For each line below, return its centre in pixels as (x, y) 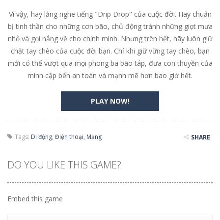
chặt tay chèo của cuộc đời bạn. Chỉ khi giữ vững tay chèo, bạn (110, 51)
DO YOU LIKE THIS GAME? (64, 165)
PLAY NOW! (110, 101)
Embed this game (35, 199)
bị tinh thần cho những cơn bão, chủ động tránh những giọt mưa (110, 26)
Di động (41, 137)
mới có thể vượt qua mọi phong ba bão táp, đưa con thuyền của (110, 63)
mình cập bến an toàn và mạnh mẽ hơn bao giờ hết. (110, 75)
